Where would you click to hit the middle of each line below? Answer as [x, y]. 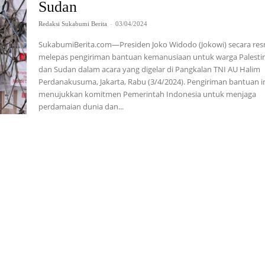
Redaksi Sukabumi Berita [73, 24]
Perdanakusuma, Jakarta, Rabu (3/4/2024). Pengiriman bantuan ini [113, 82]
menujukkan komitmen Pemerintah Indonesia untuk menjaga [148, 94]
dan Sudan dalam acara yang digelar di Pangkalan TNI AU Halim [150, 69]
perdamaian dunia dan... [81, 106]
